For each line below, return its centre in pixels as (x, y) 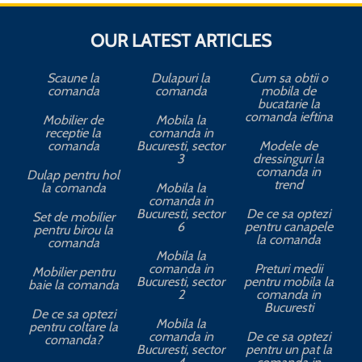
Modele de (289, 146)
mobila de (289, 91)
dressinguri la (289, 159)
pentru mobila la (288, 282)
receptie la (74, 133)
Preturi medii (289, 269)
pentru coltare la (73, 327)
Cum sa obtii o (288, 78)
